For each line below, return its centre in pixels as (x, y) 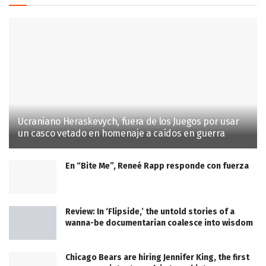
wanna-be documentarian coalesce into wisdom (159, 223)
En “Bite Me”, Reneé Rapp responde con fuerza (157, 166)
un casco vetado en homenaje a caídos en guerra (121, 133)
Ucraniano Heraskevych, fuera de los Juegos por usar (129, 121)
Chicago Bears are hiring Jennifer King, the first (157, 258)
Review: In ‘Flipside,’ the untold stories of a (150, 212)
